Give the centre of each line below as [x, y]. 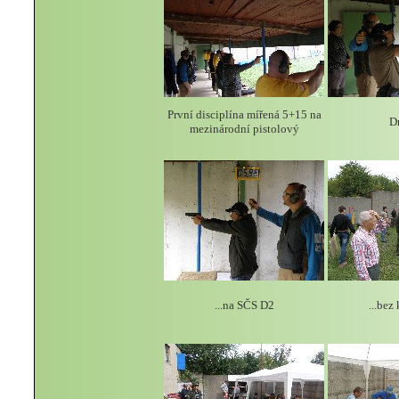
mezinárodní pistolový [244, 129]
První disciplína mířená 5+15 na [244, 115]
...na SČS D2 [244, 305]
